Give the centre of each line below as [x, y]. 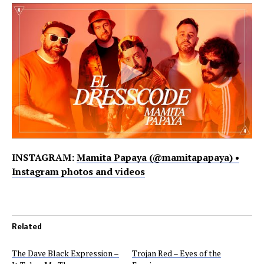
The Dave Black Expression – [65, 253]
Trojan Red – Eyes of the [176, 253]
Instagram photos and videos [78, 171]
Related [27, 227]
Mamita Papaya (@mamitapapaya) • [158, 157]
